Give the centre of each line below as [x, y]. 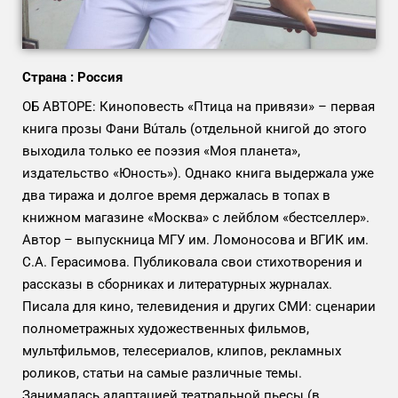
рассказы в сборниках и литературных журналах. [177, 284]
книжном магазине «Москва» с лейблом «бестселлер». [196, 217]
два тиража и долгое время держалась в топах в [176, 195]
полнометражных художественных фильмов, [166, 328]
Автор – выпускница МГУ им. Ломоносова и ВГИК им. [195, 239]
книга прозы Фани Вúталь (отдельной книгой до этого [195, 128]
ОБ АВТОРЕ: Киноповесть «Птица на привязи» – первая [199, 106]
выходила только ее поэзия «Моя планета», [161, 151]
